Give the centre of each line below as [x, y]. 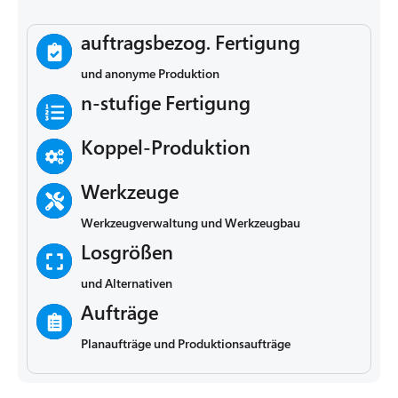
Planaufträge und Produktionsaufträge [186, 344]
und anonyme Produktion [150, 74]
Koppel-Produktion [166, 147]
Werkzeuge [130, 192]
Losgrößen [127, 252]
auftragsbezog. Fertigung [191, 43]
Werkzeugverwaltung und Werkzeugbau [191, 223]
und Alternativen [127, 283]
